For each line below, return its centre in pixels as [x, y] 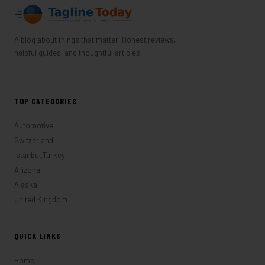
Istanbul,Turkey [40, 155]
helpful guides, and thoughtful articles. [78, 52]
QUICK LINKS [38, 235]
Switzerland [34, 140]
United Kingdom [41, 199]
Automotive [34, 125]
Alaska [26, 184]
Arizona [27, 169]
